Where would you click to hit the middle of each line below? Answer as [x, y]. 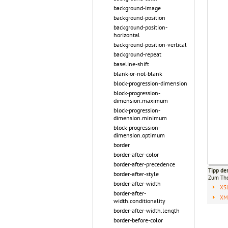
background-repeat [137, 54]
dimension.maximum [141, 101]
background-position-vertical [150, 45]
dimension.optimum [139, 135]
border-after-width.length [147, 210]
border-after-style [136, 174]
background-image [137, 8]
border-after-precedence [144, 164]
